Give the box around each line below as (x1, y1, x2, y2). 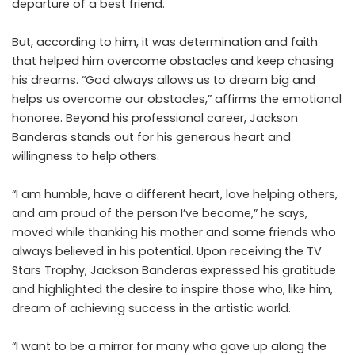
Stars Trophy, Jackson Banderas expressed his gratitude (12, 261, 336, 278)
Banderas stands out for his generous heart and (12, 128, 291, 145)
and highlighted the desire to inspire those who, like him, (12, 281, 333, 297)
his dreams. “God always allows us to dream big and (12, 71, 315, 88)
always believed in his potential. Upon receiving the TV (12, 242, 322, 259)
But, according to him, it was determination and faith (12, 33, 318, 50)
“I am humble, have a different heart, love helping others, (12, 185, 338, 202)
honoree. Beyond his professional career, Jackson (12, 109, 298, 126)
